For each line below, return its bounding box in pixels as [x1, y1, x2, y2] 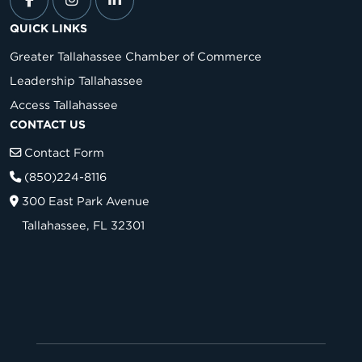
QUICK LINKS [10, 21, 87, 35]
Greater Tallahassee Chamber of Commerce [10, 48, 262, 63]
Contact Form [24, 145, 104, 159]
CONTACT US [10, 117, 86, 131]
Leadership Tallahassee [10, 73, 143, 87]
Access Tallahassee [10, 97, 118, 112]
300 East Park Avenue [22, 193, 149, 208]
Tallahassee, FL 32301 [22, 217, 145, 232]
